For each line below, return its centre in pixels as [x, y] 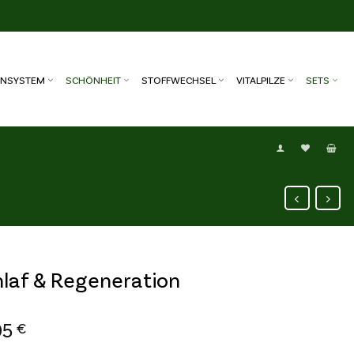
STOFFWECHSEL [179, 80]
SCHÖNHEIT [93, 80]
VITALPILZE [261, 80]
